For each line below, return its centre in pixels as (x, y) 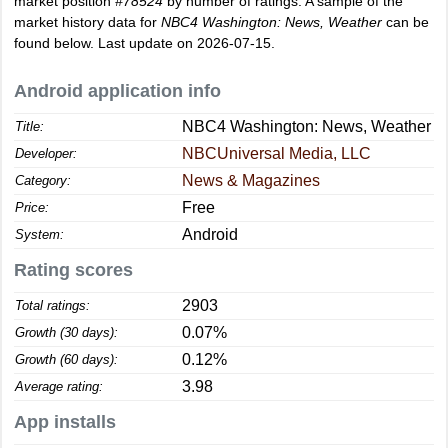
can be (405, 22)
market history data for (87, 22)
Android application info (117, 91)
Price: (32, 207)
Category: (43, 180)
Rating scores (73, 270)
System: (39, 234)
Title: (29, 126)
